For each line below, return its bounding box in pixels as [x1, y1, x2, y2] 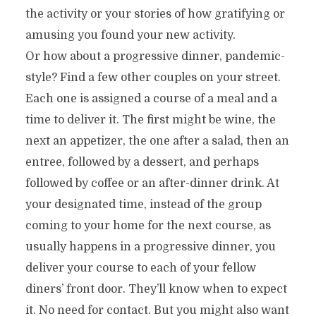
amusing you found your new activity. [25, 29, 236, 42]
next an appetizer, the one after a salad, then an [25, 135, 289, 147]
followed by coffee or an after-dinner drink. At [25, 177, 279, 190]
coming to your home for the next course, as [25, 219, 271, 232]
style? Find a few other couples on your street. [25, 71, 281, 84]
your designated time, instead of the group [25, 198, 262, 211]
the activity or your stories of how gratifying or [25, 8, 285, 20]
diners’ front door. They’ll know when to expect [25, 283, 287, 296]
